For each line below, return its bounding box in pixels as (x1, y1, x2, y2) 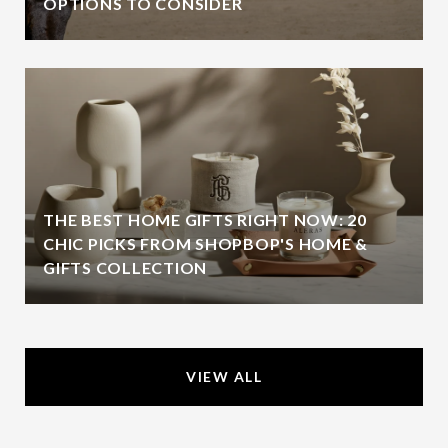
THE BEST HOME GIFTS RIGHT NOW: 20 (43, 209, 367, 229)
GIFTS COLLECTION (43, 257, 207, 277)
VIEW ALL (186, 367, 262, 385)
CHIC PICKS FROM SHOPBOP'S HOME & (43, 233, 368, 253)
